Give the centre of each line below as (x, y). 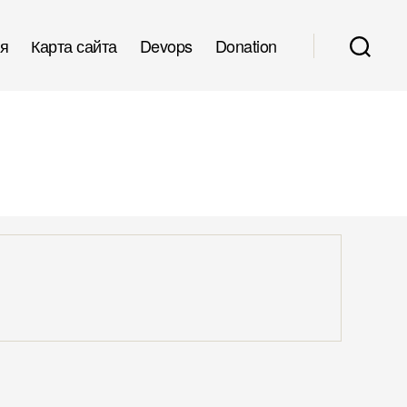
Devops (166, 45)
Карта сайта (74, 45)
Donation (246, 45)
